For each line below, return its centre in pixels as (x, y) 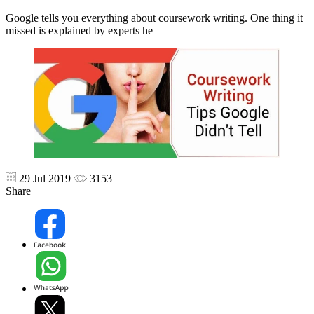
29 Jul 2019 (45, 179)
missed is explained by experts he (79, 30)
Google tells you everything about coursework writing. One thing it (154, 18)
